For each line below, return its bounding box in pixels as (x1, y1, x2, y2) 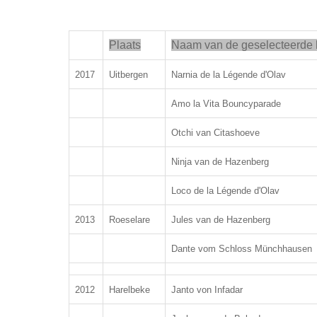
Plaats (109, 39, 141, 51)
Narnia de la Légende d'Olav (171, 69, 286, 80)
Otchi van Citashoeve (171, 127, 260, 138)
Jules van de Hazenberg (171, 214, 270, 225)
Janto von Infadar (171, 284, 243, 295)
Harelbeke (109, 284, 150, 295)
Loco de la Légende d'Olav (171, 185, 279, 196)
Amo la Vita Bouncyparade (171, 98, 281, 109)
